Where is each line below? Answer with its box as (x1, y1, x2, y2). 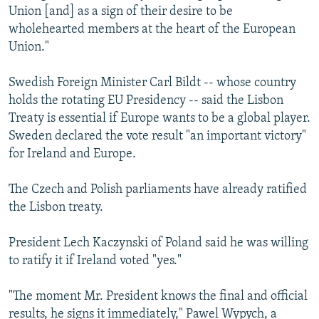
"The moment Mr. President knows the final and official (9, 290, 308, 304)
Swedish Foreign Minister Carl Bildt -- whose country (9, 76, 296, 90)
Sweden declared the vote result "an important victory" (9, 130, 306, 144)
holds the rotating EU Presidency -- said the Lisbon (9, 94, 283, 108)
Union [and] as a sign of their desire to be (9, 5, 233, 19)
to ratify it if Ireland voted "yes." (9, 254, 182, 268)
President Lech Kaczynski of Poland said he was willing (9, 236, 308, 251)
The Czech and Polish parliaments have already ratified (9, 183, 307, 197)
